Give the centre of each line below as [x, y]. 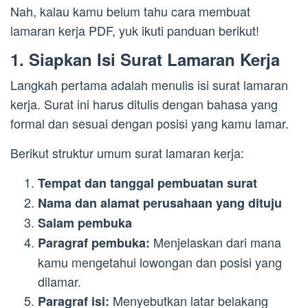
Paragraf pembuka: [94, 242]
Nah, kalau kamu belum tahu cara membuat [130, 11]
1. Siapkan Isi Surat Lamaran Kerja [145, 59]
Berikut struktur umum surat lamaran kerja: [127, 152]
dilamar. [59, 281]
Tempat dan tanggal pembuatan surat [147, 183]
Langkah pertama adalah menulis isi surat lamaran [149, 84]
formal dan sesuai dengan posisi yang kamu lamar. [150, 123]
